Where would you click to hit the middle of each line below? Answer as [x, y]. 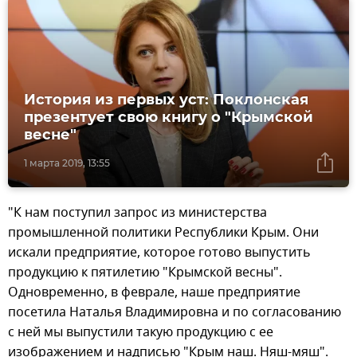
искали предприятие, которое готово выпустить [159, 253]
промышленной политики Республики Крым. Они [163, 233]
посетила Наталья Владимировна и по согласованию [175, 313]
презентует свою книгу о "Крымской [169, 118]
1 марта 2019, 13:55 [67, 163]
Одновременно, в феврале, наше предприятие [154, 293]
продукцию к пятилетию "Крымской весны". [145, 273]
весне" [50, 135]
